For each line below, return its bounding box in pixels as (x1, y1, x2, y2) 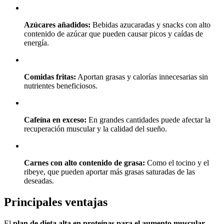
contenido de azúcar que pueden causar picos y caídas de (24, 29, 203, 38)
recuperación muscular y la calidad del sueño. (24, 124, 167, 133)
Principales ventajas (4, 195, 107, 209)
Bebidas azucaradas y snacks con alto (90, 20, 210, 29)
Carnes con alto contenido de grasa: (24, 158, 145, 167)
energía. (24, 38, 49, 47)
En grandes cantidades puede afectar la (86, 115, 210, 124)
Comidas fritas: (24, 72, 76, 81)
